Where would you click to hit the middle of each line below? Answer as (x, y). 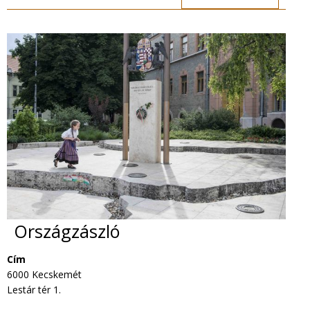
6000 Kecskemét (44, 275)
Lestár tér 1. (34, 290)
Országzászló (67, 231)
